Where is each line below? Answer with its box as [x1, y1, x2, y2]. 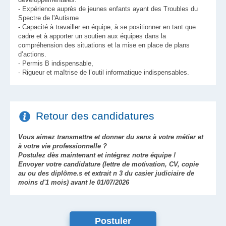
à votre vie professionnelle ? [18, 142, 107, 150]
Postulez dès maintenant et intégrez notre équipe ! [18, 151, 176, 159]
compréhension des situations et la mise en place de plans [18, 41, 190, 49]
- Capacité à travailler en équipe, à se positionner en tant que [18, 23, 196, 31]
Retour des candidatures [36, 110, 154, 122]
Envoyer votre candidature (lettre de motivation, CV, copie [18, 160, 199, 168]
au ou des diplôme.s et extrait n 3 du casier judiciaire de [18, 169, 194, 177]
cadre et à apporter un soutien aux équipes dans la [18, 32, 166, 40]
